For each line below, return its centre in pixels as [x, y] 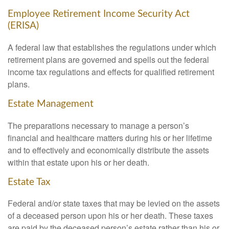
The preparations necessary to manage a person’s [98, 125]
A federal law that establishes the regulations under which [112, 47]
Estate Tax [29, 182]
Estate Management [51, 104]
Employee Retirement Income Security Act [99, 14]
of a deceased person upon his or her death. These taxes [110, 216]
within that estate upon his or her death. [78, 162]
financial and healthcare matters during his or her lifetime [110, 138]
